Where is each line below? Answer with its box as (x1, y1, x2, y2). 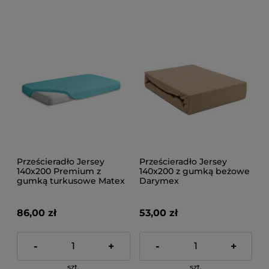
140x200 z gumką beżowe (139, 166, 250, 177)
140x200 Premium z (17, 166, 101, 177)
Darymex (139, 175, 179, 187)
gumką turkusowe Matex (17, 175, 125, 187)
